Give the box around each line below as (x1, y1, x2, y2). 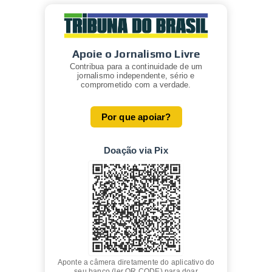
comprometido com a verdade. (81, 80, 191, 89)
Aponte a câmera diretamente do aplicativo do (57, 257, 215, 267)
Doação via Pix (104, 144, 168, 155)
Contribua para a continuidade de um (69, 61, 203, 71)
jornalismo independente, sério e (77, 70, 195, 80)
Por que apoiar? (101, 111, 171, 122)
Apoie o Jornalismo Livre (72, 47, 200, 60)
